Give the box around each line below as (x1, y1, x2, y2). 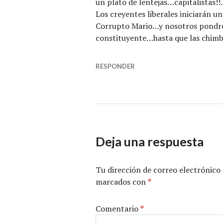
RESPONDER (96, 62, 135, 70)
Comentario (96, 203, 140, 214)
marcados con (96, 176, 148, 187)
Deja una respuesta (96, 133, 204, 149)
